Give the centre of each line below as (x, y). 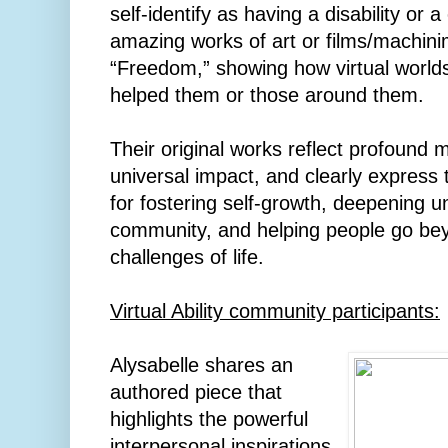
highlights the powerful (209, 419)
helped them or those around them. (267, 95)
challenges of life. (190, 257)
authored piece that (196, 392)
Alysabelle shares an (201, 365)
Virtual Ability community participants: (275, 311)
